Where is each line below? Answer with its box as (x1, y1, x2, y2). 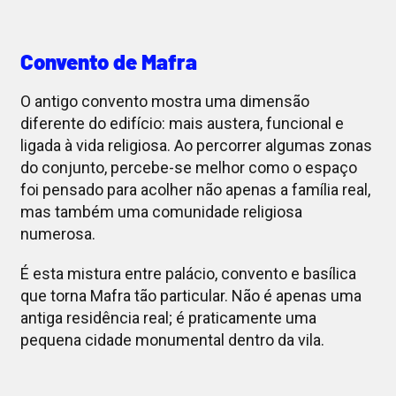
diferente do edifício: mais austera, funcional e (19, 114, 344, 133)
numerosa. (19, 225, 95, 244)
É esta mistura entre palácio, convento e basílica (19, 264, 356, 284)
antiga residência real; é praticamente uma (19, 308, 316, 328)
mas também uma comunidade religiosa (19, 202, 302, 222)
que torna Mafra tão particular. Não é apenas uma (19, 286, 362, 306)
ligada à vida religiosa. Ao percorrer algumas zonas (19, 136, 372, 156)
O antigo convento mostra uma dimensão (19, 92, 309, 111)
